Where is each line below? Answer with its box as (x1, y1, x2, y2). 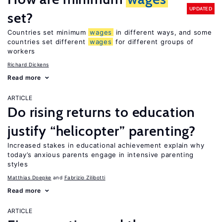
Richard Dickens (7, 61, 49, 67)
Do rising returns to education (7, 104, 196, 120)
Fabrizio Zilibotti (64, 174, 106, 180)
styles (7, 160, 28, 168)
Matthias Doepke (7, 174, 52, 180)
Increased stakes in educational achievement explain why (7, 141, 205, 149)
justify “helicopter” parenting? (7, 122, 196, 139)
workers (7, 47, 35, 55)
